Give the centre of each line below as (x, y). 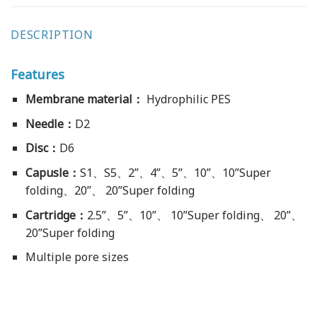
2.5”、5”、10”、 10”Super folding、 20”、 (194, 215)
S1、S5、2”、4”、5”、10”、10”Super (175, 173)
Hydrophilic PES (187, 99)
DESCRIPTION (52, 35)
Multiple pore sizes (77, 257)
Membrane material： (84, 99)
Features (38, 75)
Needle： (50, 123)
